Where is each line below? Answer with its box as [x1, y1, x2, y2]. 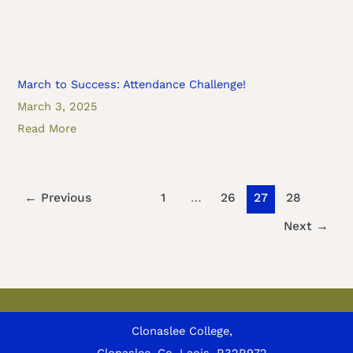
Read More [17, 121, 77, 136]
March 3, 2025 [17, 98, 98, 113]
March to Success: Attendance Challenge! [17, 76, 247, 91]
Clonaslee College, [132, 324, 233, 339]
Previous [37, 191, 92, 206]
